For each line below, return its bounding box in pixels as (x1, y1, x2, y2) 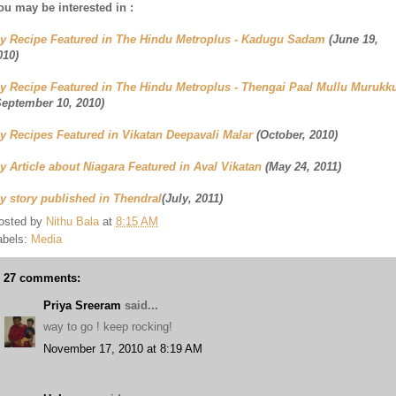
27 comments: (4, 270, 80, 285)
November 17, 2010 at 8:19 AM (43, 341, 202, 355)
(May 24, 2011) (262, 160, 341, 173)
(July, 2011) (162, 192, 223, 205)
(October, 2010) (253, 128, 338, 141)
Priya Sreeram (43, 298, 121, 312)
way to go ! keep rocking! (43, 320, 172, 333)
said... (121, 298, 158, 312)
